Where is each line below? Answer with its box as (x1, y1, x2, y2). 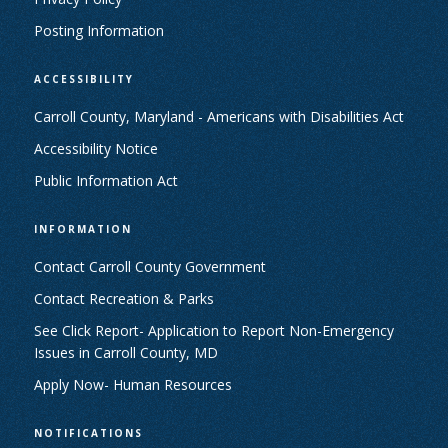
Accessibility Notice (33, 139, 158, 158)
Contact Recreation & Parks (33, 289, 214, 308)
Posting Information (33, 21, 164, 40)
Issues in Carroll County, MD (33, 343, 218, 362)
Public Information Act (33, 171, 178, 190)
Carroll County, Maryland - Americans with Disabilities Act (33, 107, 404, 126)
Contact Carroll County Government (33, 257, 266, 276)
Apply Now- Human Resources (33, 375, 232, 394)
